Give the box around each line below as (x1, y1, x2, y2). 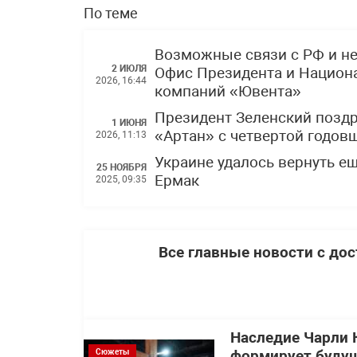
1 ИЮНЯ (112, 116, 147, 128)
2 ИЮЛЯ (112, 63, 147, 75)
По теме (84, 5, 138, 22)
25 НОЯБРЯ (96, 161, 147, 173)
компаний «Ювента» (155, 83, 301, 101)
